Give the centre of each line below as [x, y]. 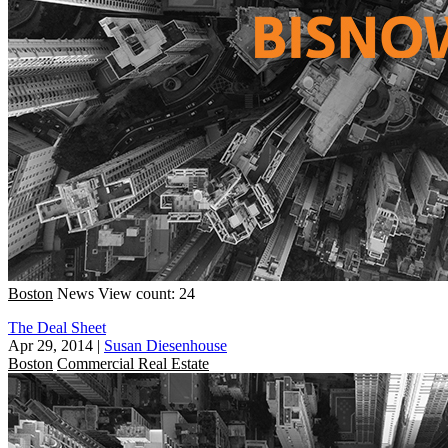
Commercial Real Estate [133, 363]
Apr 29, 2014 [50, 345]
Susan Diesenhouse [165, 345]
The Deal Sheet [57, 327]
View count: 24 [146, 293]
